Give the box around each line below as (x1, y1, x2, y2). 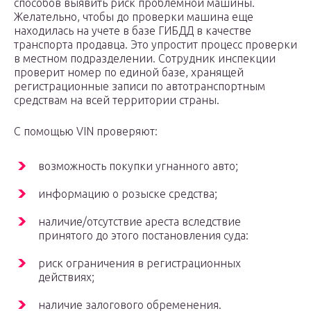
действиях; (38, 271, 94, 284)
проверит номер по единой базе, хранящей (14, 66, 244, 79)
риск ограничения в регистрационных (38, 257, 241, 270)
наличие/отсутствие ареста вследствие (38, 215, 241, 228)
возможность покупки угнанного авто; (38, 160, 238, 173)
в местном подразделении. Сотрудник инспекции (14, 52, 276, 65)
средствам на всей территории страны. (14, 94, 219, 107)
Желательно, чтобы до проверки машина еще (14, 10, 253, 24)
